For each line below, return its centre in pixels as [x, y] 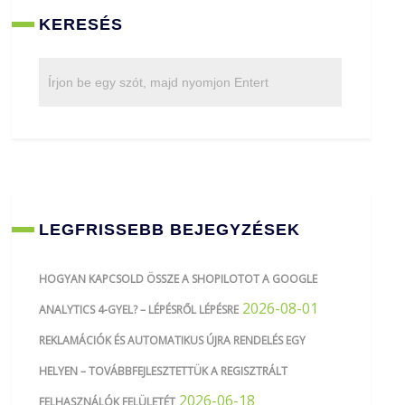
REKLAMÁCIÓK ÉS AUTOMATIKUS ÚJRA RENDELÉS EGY [173, 340]
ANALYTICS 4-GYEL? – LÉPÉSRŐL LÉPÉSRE [139, 309]
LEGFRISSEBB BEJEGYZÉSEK [170, 229]
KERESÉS [81, 24]
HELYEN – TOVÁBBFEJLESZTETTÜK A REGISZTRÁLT [164, 371]
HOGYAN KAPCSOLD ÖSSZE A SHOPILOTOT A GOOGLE [179, 278]
